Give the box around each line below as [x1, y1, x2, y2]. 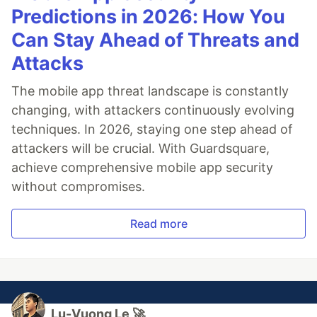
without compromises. [11, 178, 145, 194]
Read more [129, 216, 188, 231]
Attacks [11, 51, 83, 75]
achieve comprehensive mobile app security [11, 159, 273, 175]
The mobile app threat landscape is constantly [11, 83, 289, 98]
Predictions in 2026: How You [11, 4, 285, 28]
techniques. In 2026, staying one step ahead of [11, 121, 293, 137]
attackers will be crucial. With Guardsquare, [11, 140, 270, 156]
